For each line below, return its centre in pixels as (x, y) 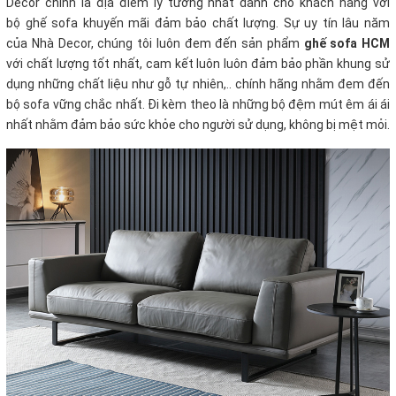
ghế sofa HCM (346, 44)
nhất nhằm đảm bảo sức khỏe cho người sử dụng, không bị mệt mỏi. (198, 125)
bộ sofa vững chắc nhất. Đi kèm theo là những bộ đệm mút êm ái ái (198, 105)
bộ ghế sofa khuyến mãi (78, 23)
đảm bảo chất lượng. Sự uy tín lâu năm (272, 23)
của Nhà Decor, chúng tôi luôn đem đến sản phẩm (155, 44)
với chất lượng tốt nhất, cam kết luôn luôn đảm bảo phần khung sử (198, 64)
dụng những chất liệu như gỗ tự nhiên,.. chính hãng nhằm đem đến (198, 84)
